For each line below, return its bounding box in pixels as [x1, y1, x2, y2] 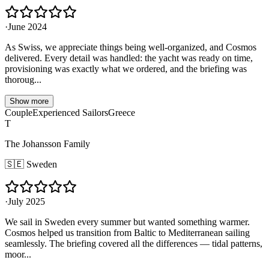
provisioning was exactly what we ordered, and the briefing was [5, 64, 247, 74]
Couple [5, 107, 32, 118]
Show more [10, 97, 49, 106]
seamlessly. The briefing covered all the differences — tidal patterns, [5, 238, 262, 249]
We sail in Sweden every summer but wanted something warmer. [5, 217, 250, 228]
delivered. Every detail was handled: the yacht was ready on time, [5, 53, 253, 64]
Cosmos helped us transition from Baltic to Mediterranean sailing [5, 228, 250, 238]
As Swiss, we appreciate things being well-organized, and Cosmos [5, 42, 256, 53]
